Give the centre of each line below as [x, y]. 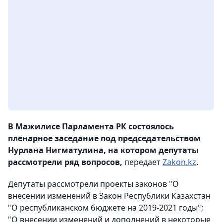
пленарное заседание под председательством [104, 139]
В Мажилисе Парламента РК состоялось [91, 127]
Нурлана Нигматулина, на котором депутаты [103, 150]
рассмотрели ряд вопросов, [65, 162]
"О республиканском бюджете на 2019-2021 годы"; [106, 208]
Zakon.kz [179, 162]
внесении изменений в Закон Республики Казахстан [109, 196]
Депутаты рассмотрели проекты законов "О [93, 184]
